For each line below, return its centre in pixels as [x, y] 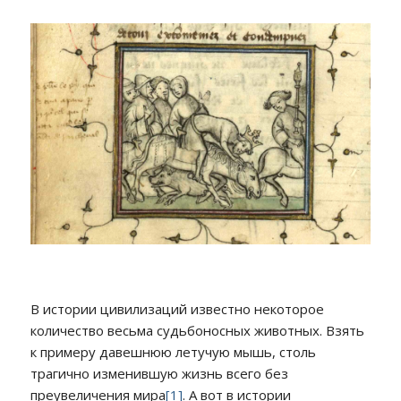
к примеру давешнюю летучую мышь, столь [173, 351]
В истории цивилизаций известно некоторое [177, 308]
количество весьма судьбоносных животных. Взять [197, 330]
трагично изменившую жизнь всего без [159, 373]
